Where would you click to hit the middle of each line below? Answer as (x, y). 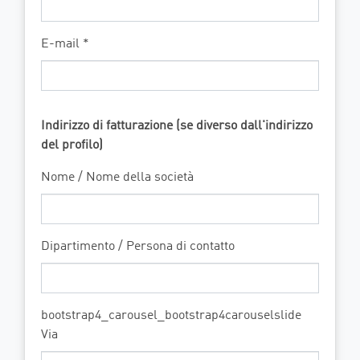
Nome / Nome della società (117, 178)
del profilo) (72, 145)
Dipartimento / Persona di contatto (138, 247)
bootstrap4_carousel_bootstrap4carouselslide (171, 316)
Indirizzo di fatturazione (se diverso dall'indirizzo (177, 126)
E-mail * (65, 44)
